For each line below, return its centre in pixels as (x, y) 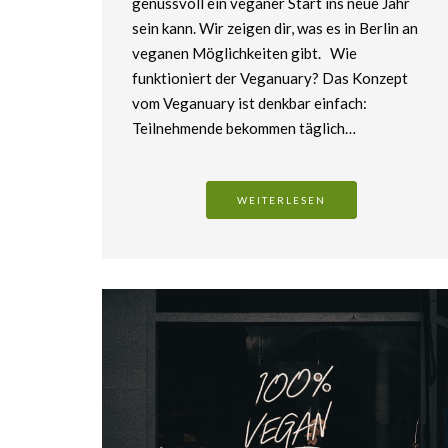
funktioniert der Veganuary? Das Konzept (270, 78)
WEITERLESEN (282, 200)
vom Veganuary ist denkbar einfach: (249, 103)
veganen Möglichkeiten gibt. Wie (244, 53)
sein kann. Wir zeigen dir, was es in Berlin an (275, 28)
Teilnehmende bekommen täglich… (244, 128)
